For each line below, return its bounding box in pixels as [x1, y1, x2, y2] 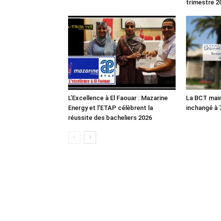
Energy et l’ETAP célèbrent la [68, 104, 153, 111]
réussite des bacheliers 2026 [68, 113, 152, 121]
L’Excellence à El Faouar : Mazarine [68, 94, 168, 102]
